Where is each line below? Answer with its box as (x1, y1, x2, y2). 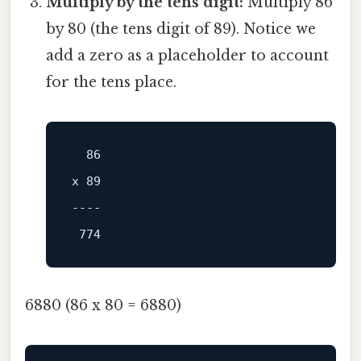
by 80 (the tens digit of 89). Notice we (46, 20, 317, 39)
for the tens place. (46, 73, 177, 92)
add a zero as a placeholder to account (46, 47, 330, 65)
